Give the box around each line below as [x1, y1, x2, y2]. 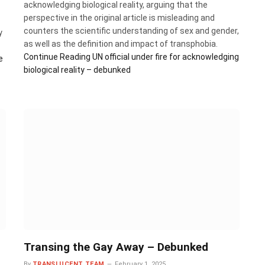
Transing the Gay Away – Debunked [23, 240, 208, 254]
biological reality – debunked [23, 64, 131, 75]
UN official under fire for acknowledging [90, 51, 239, 62]
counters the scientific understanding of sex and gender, [23, 25, 239, 35]
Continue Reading [23, 51, 91, 62]
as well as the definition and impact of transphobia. [23, 38, 218, 49]
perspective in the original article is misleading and [23, 12, 215, 22]
